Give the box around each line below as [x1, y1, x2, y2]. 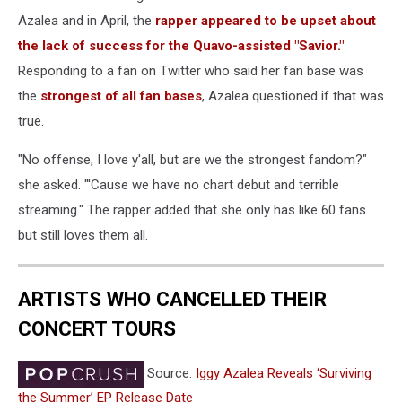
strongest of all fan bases [40, 87, 202, 104]
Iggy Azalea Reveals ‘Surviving [196, 364, 371, 381]
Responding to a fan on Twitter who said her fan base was [18, 62, 363, 79]
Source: [144, 364, 196, 381]
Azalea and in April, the [18, 12, 155, 29]
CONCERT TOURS [18, 317, 176, 341]
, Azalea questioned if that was [202, 87, 384, 104]
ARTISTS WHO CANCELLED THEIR [18, 287, 327, 311]
